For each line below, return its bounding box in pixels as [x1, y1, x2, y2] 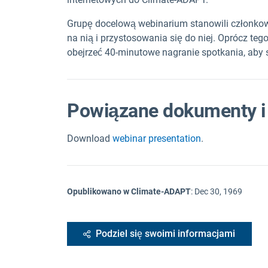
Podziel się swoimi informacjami [96, 228, 235, 239]
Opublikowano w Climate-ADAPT [67, 187, 191, 196]
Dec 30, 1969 [194, 187, 242, 196]
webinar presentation [112, 133, 201, 144]
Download [67, 133, 112, 144]
